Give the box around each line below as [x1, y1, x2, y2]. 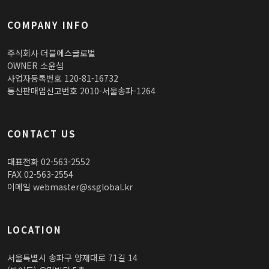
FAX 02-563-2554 [7, 168, 73, 180]
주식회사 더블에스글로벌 [7, 47, 95, 59]
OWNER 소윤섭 [7, 59, 64, 71]
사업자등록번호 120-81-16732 [7, 72, 118, 84]
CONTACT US [7, 127, 76, 140]
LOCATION [7, 223, 62, 236]
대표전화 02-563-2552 [7, 156, 90, 168]
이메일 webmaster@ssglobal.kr [7, 181, 133, 193]
